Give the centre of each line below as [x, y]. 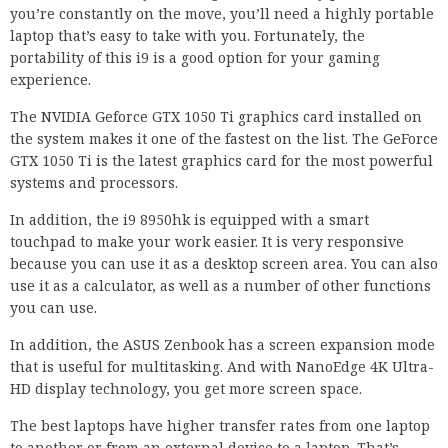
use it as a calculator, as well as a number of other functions [220, 286]
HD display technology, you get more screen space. [186, 389]
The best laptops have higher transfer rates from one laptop [220, 426]
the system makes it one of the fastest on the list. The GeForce [224, 139]
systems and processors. [94, 183]
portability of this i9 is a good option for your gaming [195, 58]
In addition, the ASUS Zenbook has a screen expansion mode [222, 345]
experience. [50, 80]
